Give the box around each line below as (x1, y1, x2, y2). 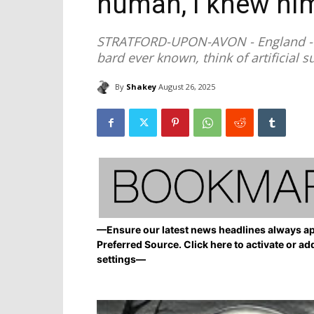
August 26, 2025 (158, 81, 215, 93)
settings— (97, 253, 146, 266)
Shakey (126, 81, 156, 92)
